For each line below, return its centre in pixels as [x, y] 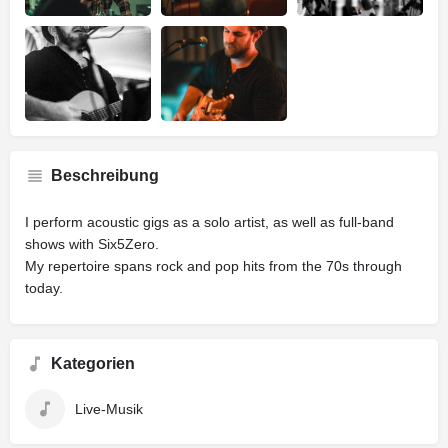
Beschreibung [105, 175]
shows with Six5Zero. [92, 243]
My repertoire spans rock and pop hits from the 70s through [213, 265]
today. [44, 287]
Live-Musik [109, 408]
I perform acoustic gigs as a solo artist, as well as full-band [209, 221]
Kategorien [93, 363]
